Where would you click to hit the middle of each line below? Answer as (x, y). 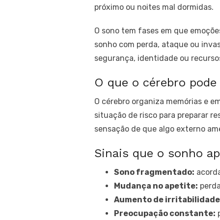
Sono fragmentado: (154, 172)
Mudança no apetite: (156, 186)
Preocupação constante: (165, 213)
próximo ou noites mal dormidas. (154, 7)
